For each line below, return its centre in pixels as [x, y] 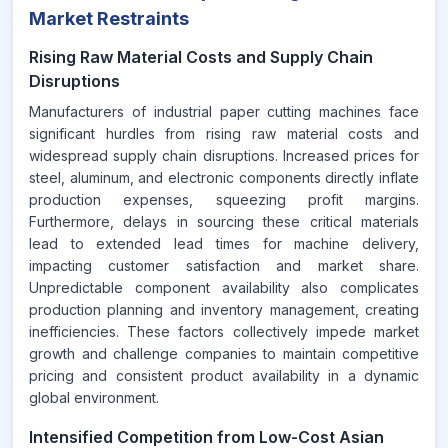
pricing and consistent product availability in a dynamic [224, 375]
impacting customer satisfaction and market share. [224, 265]
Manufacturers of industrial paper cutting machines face [224, 111]
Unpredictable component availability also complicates [224, 287]
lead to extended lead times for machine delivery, [224, 243]
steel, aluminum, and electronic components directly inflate [224, 177]
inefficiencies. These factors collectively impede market [224, 331]
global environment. [94, 397]
